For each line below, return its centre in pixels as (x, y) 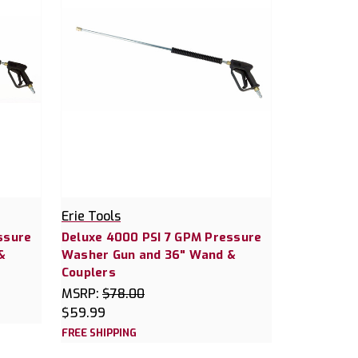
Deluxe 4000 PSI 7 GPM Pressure (161, 238)
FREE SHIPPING (99, 333)
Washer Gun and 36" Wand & (149, 255)
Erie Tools (91, 217)
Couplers (88, 273)
